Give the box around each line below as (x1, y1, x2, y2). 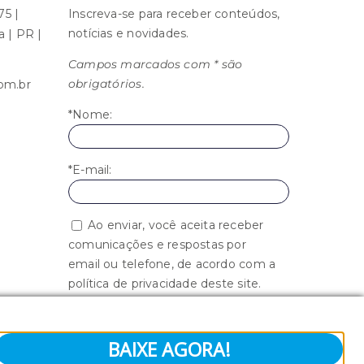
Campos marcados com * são (68, 56, 243, 71)
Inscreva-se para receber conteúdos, (68, 6, 280, 21)
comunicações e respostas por (68, 236, 246, 252)
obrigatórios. (68, 76, 145, 91)
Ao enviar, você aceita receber (88, 217, 264, 232)
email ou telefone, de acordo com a (68, 256, 276, 271)
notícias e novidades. (68, 25, 189, 41)
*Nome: (68, 106, 113, 122)
